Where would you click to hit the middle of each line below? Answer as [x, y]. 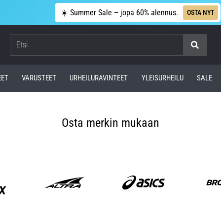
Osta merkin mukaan [110, 123]
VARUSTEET [39, 78]
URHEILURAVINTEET [99, 78]
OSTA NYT [201, 12]
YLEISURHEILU [162, 78]
